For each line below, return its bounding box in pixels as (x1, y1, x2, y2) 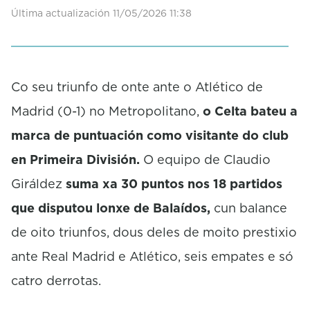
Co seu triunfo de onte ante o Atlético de (11, 77, 263, 95)
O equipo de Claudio (143, 150, 271, 168)
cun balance (214, 199, 287, 217)
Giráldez (11, 174, 62, 192)
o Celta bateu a (199, 102, 298, 120)
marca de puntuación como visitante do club (11, 126, 289, 144)
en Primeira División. (11, 150, 143, 168)
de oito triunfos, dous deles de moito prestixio (11, 223, 297, 241)
